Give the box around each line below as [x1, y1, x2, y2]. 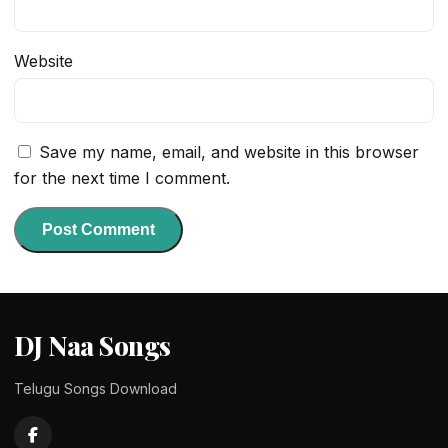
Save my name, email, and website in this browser [39, 142, 419, 163]
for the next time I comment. [14, 168, 230, 189]
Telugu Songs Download [14, 380, 177, 398]
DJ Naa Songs [14, 328, 171, 364]
